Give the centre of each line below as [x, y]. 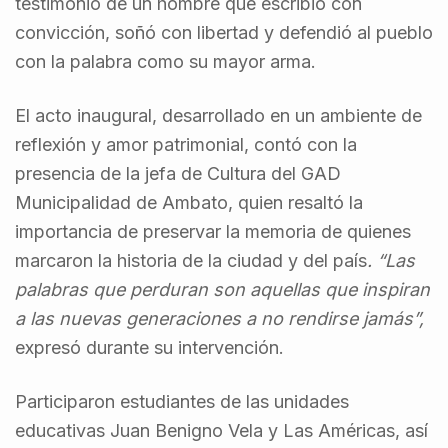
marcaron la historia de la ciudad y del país [191, 260]
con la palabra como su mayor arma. [165, 61]
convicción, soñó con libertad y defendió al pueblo [224, 32]
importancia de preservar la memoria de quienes [213, 231]
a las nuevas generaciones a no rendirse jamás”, [219, 318]
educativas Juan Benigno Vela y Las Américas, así [221, 430]
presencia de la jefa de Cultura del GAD [178, 173]
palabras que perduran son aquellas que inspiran [222, 289]
